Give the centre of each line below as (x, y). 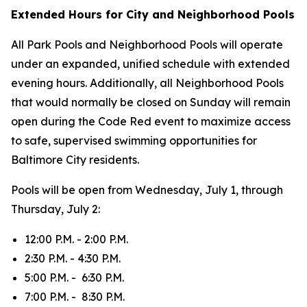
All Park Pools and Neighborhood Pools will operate (147, 45)
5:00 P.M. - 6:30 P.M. (74, 278)
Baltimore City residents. (75, 160)
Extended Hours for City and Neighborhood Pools (153, 14)
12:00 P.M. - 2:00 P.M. (76, 239)
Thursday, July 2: (57, 209)
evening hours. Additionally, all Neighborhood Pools (147, 83)
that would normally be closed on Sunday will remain (151, 102)
